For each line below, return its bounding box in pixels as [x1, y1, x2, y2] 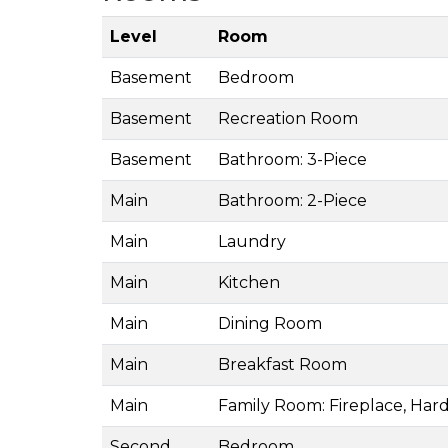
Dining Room [218, 313, 322, 333]
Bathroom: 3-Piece [218, 149, 367, 169]
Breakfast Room [218, 354, 347, 374]
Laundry [218, 231, 286, 251]
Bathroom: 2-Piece [218, 190, 367, 210]
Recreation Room [218, 108, 358, 128]
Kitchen [218, 272, 280, 292]
